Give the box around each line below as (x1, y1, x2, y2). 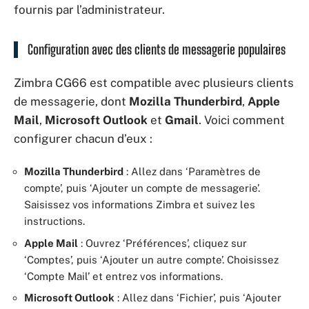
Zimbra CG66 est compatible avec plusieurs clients (14, 75, 294, 90)
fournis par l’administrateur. (14, 3, 165, 17)
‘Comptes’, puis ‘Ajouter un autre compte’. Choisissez (24, 253, 279, 266)
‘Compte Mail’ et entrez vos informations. (24, 270, 223, 282)
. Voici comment (199, 112, 285, 127)
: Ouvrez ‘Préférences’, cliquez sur (78, 237, 247, 249)
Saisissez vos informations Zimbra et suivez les (24, 199, 255, 210)
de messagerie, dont (14, 94, 129, 108)
